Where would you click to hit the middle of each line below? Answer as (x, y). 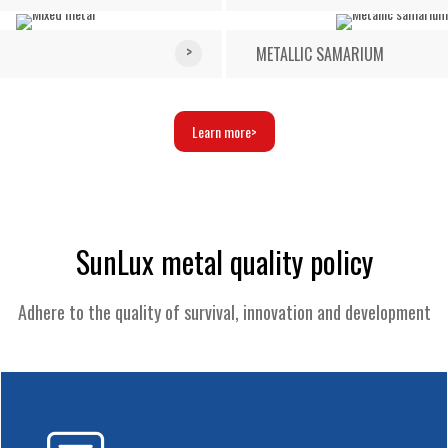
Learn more (221, 131)
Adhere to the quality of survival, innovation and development (224, 312)
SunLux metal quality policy (224, 261)
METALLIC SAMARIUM (319, 54)
